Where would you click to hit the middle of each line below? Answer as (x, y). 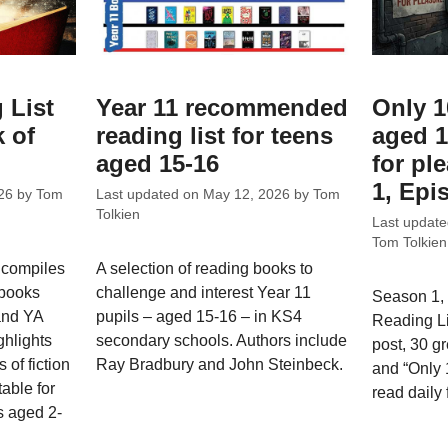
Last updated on (150, 194)
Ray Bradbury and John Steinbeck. (220, 364)
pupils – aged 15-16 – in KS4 (199, 316)
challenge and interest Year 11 (204, 292)
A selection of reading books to (205, 268)
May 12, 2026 (247, 194)
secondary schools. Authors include (222, 340)
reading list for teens (215, 136)
